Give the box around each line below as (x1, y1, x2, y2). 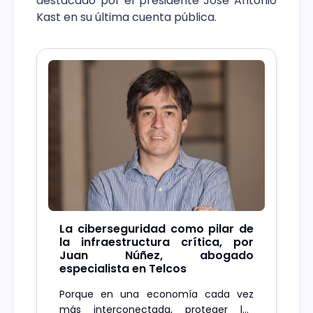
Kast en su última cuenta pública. (36, 9, 217, 26)
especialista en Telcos (59, 261, 187, 277)
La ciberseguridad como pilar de (59, 221, 254, 238)
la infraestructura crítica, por (59, 234, 254, 251)
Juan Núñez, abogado (59, 247, 254, 264)
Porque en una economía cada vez (59, 287, 254, 302)
